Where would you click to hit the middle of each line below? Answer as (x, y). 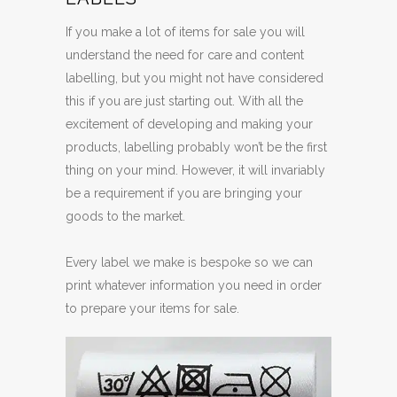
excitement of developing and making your (189, 125)
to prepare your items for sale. (152, 309)
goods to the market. (125, 217)
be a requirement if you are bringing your (184, 194)
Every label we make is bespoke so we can (189, 263)
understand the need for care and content (185, 55)
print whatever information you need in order (194, 286)
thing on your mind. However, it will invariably (195, 171)
